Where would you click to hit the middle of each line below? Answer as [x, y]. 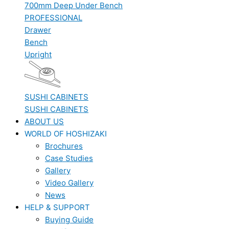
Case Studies [69, 158]
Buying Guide [69, 219]
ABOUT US [44, 121]
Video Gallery [69, 182]
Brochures [64, 146]
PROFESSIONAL [53, 17]
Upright [38, 54]
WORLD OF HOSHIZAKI [66, 133]
